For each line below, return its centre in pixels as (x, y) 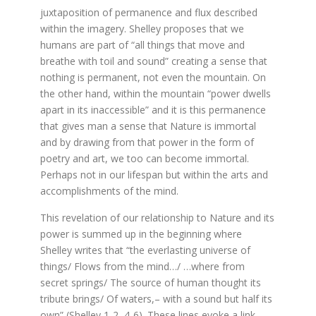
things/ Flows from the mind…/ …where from (143, 266)
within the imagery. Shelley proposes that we (142, 29)
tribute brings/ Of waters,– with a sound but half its (157, 299)
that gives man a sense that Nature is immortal (148, 126)
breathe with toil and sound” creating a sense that (154, 61)
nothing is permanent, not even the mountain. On (153, 77)
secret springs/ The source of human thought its (151, 282)
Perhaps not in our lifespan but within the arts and (154, 175)
